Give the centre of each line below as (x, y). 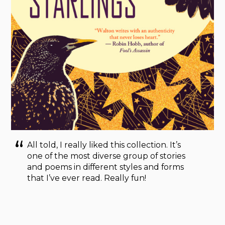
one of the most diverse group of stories (106, 156)
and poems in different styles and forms (106, 167)
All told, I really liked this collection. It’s (104, 145)
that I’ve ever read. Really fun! (87, 178)
